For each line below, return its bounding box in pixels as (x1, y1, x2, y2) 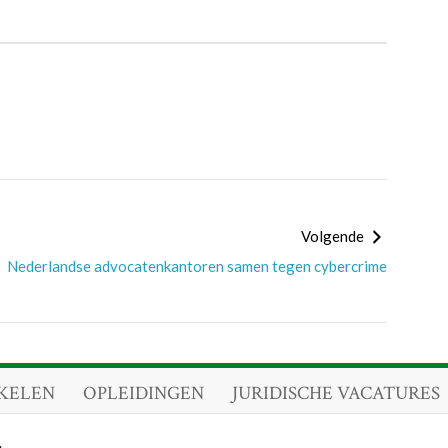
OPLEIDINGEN (82, 381, 204, 406)
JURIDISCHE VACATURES (231, 381, 440, 406)
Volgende (300, 227, 367, 245)
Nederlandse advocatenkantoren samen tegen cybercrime (6, 257, 387, 275)
